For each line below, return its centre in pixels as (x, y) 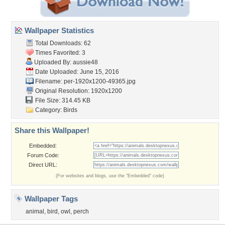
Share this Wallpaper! (52, 130)
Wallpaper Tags (50, 199)
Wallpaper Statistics (58, 30)
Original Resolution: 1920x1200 (78, 91)
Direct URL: (43, 165)
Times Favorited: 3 (60, 53)
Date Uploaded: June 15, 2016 (76, 72)
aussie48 (85, 62)
